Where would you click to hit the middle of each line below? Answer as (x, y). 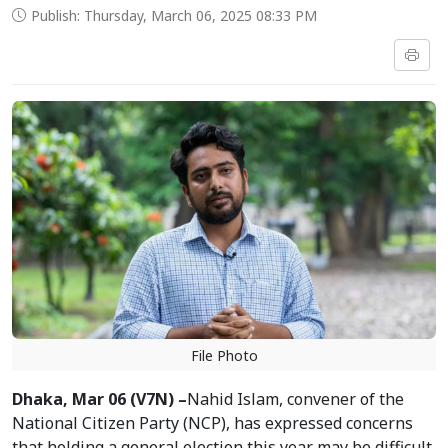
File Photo (224, 356)
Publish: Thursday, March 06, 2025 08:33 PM (174, 15)
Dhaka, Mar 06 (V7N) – (99, 399)
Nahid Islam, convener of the (295, 399)
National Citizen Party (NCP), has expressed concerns (212, 423)
